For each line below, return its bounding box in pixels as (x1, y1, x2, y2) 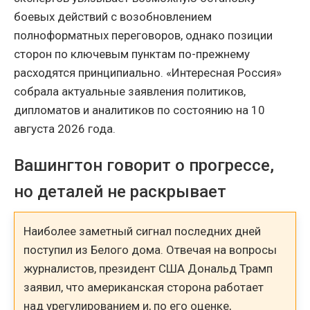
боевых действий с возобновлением (14, 10, 212, 24)
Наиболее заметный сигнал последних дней (24, 224, 262, 238)
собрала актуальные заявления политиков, (14, 84, 246, 99)
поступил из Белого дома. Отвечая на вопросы (24, 242, 277, 257)
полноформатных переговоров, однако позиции (14, 28, 273, 43)
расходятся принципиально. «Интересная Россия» (14, 66, 282, 80)
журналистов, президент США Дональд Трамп (24, 261, 273, 275)
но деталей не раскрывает (14, 182, 226, 202)
